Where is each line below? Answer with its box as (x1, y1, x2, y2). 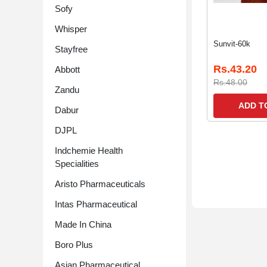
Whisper (55, 24, 87, 34)
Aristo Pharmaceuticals (55, 179, 145, 189)
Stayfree (55, 44, 88, 54)
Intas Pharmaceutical (55, 199, 137, 209)
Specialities (55, 159, 99, 169)
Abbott (55, 64, 80, 74)
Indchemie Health (55, 145, 123, 156)
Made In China (55, 219, 111, 229)
